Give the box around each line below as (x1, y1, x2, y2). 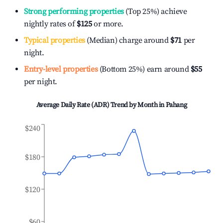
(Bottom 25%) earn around (98, 64, 189, 74)
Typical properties (24, 35, 85, 45)
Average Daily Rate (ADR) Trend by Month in (36, 101, 166, 110)
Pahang (165, 101, 187, 110)
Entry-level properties (24, 64, 98, 74)
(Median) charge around (85, 35, 169, 45)
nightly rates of (24, 19, 77, 29)
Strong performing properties (24, 6, 124, 16)
